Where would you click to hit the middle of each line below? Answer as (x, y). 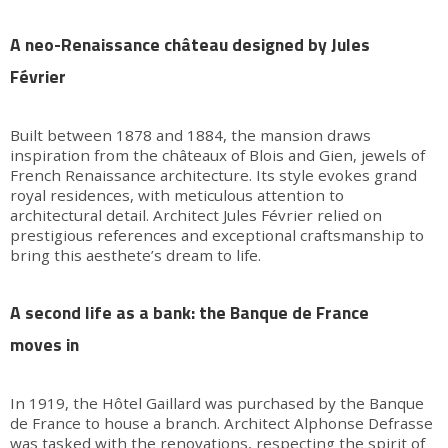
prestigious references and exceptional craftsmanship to (217, 235)
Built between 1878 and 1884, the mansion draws (190, 135)
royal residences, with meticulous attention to (177, 195)
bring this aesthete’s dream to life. (135, 255)
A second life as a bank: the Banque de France (189, 313)
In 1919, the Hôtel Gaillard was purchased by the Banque (217, 403)
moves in (44, 345)
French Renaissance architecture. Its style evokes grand (213, 175)
